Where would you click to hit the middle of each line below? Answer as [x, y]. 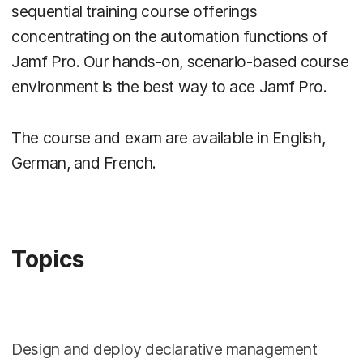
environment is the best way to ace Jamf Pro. [169, 87]
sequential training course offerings [135, 12]
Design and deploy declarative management [164, 350]
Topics [48, 260]
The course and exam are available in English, [169, 138]
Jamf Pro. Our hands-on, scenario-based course [180, 62]
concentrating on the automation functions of [170, 37]
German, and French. [84, 163]
